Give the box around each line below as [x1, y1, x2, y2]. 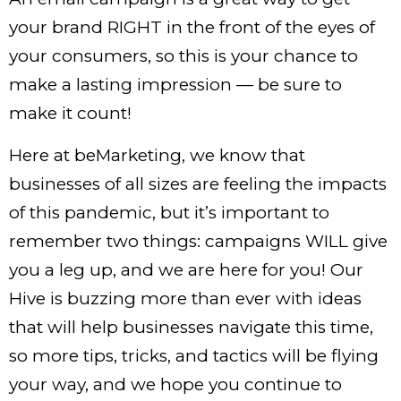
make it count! [9, 103, 132, 124]
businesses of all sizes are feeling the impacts [9, 173, 387, 194]
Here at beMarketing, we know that [9, 144, 305, 166]
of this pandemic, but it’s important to [9, 201, 329, 223]
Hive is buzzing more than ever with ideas [9, 287, 362, 309]
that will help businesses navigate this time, [9, 316, 373, 337]
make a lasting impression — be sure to [9, 74, 342, 96]
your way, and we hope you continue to [9, 373, 342, 395]
